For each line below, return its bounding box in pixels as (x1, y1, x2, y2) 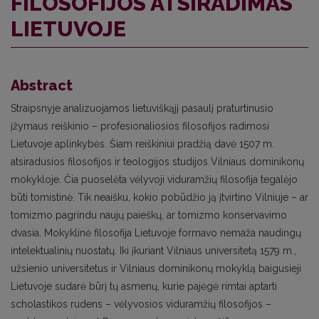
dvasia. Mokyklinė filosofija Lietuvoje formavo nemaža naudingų (11, 227, 301, 239)
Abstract (11, 77, 73, 94)
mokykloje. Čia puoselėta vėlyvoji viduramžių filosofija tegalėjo (11, 174, 298, 185)
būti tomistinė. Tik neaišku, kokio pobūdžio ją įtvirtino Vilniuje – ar (11, 192, 308, 203)
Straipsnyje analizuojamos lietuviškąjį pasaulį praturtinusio (11, 103, 273, 114)
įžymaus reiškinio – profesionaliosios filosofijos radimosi (11, 120, 269, 132)
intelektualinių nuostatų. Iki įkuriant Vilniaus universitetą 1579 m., (11, 245, 296, 256)
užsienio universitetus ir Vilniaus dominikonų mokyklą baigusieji (11, 263, 301, 274)
